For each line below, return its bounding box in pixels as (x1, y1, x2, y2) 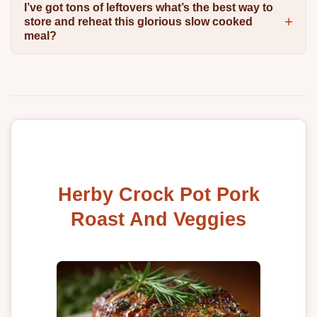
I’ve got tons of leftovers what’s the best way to (23, 1, 273, 14)
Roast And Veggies (71, 208, 246, 231)
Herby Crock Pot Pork (57, 183, 260, 206)
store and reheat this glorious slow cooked (23, 16, 253, 28)
